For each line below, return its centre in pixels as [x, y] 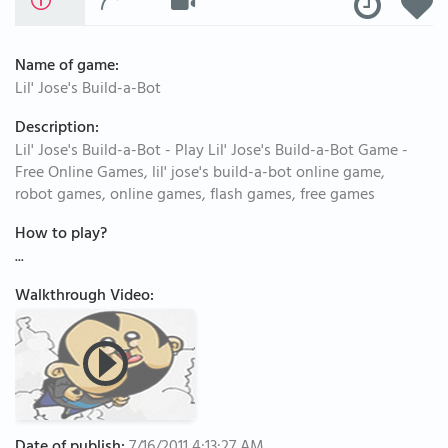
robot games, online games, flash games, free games [195, 196]
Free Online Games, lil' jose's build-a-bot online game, [200, 174]
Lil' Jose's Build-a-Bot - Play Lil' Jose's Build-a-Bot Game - [211, 152]
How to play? [61, 235]
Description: [57, 129]
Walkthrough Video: [84, 297]
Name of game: [67, 67]
